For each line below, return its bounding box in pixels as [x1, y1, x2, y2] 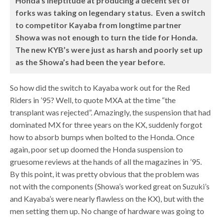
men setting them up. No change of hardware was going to [10, 206, 205, 216]
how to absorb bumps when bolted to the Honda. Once [10, 132, 195, 142]
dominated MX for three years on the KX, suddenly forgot [10, 120, 203, 129]
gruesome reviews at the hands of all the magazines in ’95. [10, 157, 202, 166]
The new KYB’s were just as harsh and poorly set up [15, 45, 203, 54]
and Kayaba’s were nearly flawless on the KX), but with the [10, 194, 204, 203]
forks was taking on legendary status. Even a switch [15, 8, 206, 17]
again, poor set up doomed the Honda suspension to [10, 145, 184, 154]
